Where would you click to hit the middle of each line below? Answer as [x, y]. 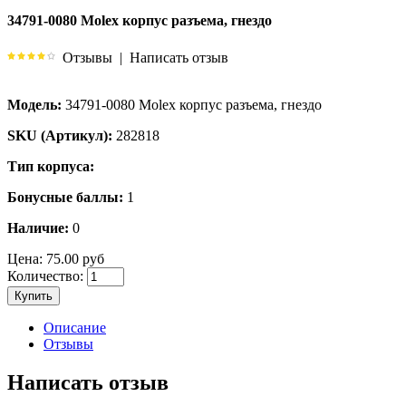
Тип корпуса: [51, 166]
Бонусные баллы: [65, 197]
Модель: [34, 104]
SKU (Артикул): [60, 135]
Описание [75, 327]
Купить [34, 295]
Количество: [45, 275]
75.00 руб [73, 258]
